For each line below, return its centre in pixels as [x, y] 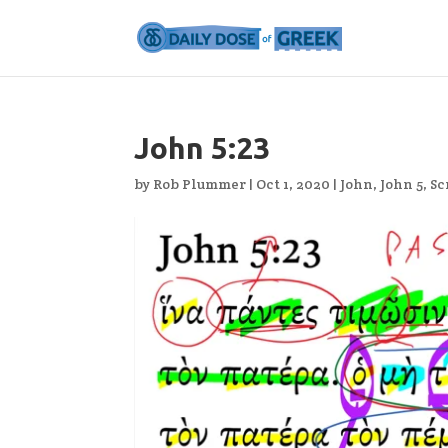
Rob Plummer [200, 184]
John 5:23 [202, 148]
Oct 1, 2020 [293, 184]
